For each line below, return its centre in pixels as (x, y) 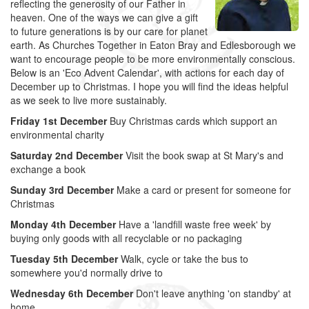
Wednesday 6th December (72, 293)
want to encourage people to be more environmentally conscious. (153, 59)
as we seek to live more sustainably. (89, 100)
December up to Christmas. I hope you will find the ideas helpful (149, 86)
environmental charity (57, 134)
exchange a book (48, 169)
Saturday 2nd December (67, 155)
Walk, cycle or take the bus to (183, 259)
